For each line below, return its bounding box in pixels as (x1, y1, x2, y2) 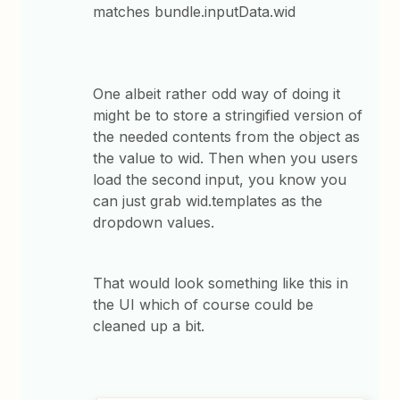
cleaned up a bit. (93, 317, 210, 336)
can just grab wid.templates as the (93, 192, 323, 211)
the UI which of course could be (93, 296, 314, 314)
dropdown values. (93, 213, 220, 232)
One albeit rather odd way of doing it (93, 85, 341, 104)
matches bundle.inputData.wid (93, 3, 296, 21)
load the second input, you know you (93, 171, 347, 189)
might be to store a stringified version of (93, 106, 363, 125)
